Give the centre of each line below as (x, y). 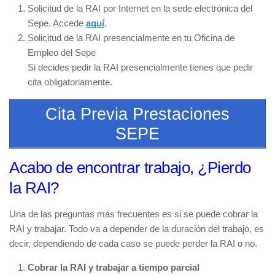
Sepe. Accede (57, 23)
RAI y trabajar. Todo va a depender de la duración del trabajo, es (137, 229)
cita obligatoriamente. (70, 82)
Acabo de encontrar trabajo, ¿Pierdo (130, 168)
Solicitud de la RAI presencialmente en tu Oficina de (131, 37)
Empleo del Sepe (62, 52)
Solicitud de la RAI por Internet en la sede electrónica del (140, 8)
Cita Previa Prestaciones (137, 114)
